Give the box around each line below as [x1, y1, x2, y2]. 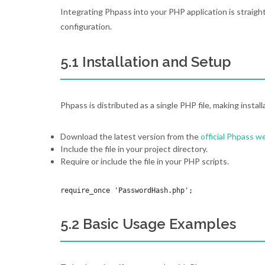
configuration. [60, 21, 112, 31]
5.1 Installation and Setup [60, 53, 231, 70]
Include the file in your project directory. [60, 144, 208, 154]
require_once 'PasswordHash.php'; [60, 186, 193, 195]
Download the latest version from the [60, 131, 201, 141]
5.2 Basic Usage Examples [60, 215, 236, 232]
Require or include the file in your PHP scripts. [60, 156, 229, 166]
